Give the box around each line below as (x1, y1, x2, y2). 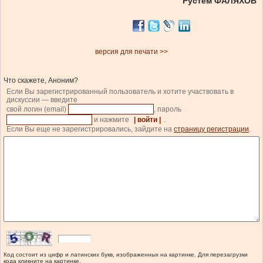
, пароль (154, 105, 183, 114)
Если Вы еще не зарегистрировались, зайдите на (6, 125, 174, 134)
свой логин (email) (6, 105, 68, 114)
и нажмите (92, 116, 131, 124)
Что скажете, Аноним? (4, 76, 78, 85)
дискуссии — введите (6, 96, 77, 104)
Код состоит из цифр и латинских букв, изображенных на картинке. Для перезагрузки (4, 251, 248, 258)
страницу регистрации (174, 125, 249, 134)
